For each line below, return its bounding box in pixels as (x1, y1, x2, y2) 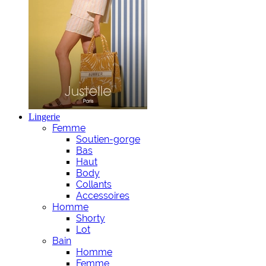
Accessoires (76, 190, 129, 202)
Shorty (76, 213, 105, 224)
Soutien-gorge (76, 134, 140, 145)
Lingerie (28, 112, 60, 122)
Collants (76, 179, 112, 191)
